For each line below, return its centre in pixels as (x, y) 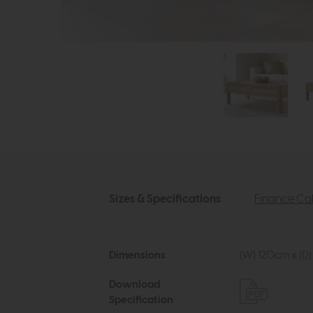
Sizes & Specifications (165, 199)
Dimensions (137, 256)
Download (134, 285)
